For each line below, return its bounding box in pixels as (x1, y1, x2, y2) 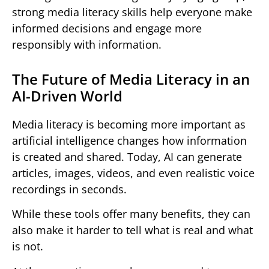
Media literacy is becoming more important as (12, 116, 246, 131)
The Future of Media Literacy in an (12, 68, 250, 89)
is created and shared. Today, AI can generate (12, 149, 242, 164)
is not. (12, 239, 43, 254)
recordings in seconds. (12, 181, 127, 196)
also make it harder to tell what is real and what (12, 223, 253, 238)
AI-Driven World (12, 85, 122, 106)
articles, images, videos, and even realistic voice (12, 165, 255, 180)
